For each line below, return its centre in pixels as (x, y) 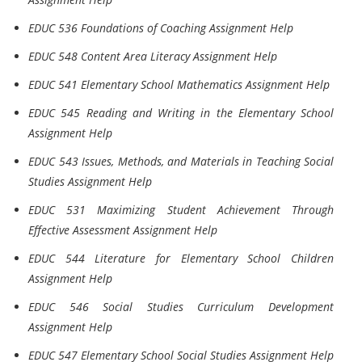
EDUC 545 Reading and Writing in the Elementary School (181, 113)
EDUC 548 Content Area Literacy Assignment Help (153, 56)
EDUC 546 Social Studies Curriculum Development (181, 307)
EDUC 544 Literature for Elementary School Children (181, 258)
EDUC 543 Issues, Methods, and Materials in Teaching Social (181, 161)
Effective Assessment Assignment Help (123, 230)
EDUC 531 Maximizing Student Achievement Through (181, 210)
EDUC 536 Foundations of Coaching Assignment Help (161, 28)
